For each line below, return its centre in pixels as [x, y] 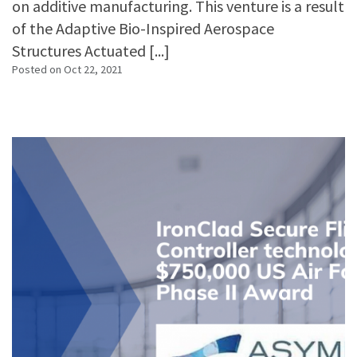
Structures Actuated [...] [91, 51]
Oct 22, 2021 [93, 69]
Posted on [38, 69]
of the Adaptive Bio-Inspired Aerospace [143, 28]
